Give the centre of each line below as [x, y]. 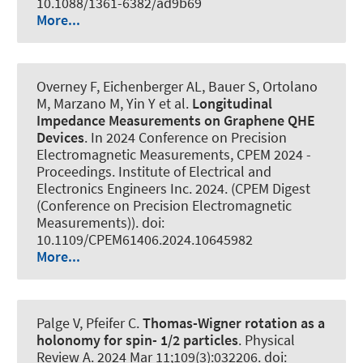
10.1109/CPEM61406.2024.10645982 [145, 240]
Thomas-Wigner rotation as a [234, 323]
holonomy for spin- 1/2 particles [137, 340]
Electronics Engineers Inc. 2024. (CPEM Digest [173, 189]
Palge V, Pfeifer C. [90, 323]
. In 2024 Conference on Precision [186, 138]
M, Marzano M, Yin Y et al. [114, 104]
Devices [60, 138]
